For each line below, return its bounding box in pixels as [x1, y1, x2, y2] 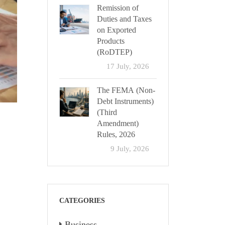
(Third [96, 108, 117, 117]
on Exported [96, 26, 136, 35]
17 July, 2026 [106, 62, 149, 70]
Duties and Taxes [96, 15, 152, 24]
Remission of [96, 4, 139, 13]
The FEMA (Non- [96, 86, 155, 95]
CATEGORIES [59, 197, 105, 204]
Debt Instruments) [96, 97, 154, 106]
